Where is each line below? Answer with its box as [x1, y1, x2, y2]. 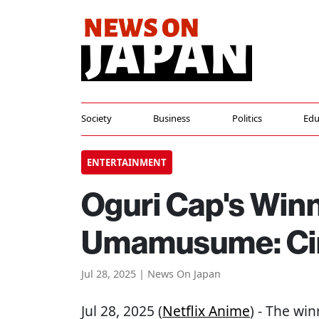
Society [81, 112, 112, 125]
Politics [231, 112, 262, 125]
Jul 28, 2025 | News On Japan [81, 267, 221, 281]
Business [153, 112, 191, 125]
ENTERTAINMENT [87, 156, 167, 169]
